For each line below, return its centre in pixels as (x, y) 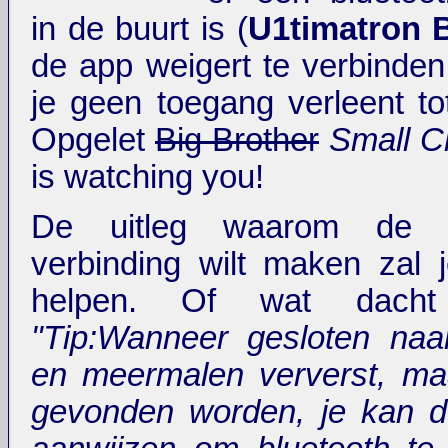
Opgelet (93, 139)
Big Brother (237, 139)
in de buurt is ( (139, 28)
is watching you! (147, 176)
